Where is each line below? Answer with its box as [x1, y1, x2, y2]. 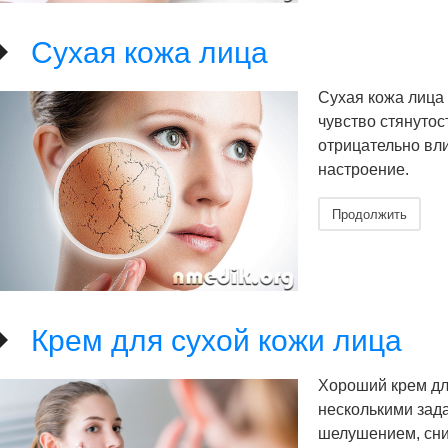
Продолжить [332, 204, 407, 223]
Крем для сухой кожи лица [31, 324, 402, 357]
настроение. [318, 161, 409, 178]
